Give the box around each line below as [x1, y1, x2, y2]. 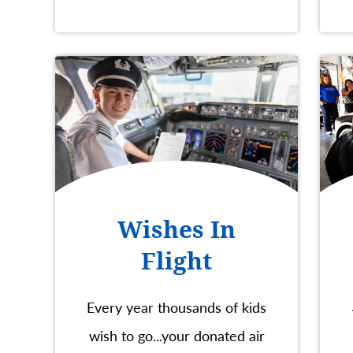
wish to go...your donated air [88, 325, 265, 345]
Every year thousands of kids [87, 296, 266, 317]
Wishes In [117, 215, 236, 243]
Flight [141, 247, 212, 275]
